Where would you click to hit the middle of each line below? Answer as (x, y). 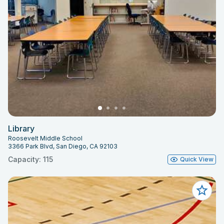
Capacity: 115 (30, 159)
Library (21, 128)
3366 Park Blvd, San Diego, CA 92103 (63, 146)
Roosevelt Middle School (45, 138)
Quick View (197, 159)
